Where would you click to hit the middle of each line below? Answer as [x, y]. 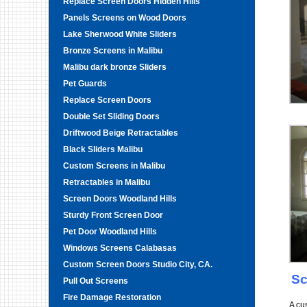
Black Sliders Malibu [103, 149]
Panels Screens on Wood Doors [125, 18]
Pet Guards [85, 84]
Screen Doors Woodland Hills [120, 199]
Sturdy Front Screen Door [113, 215]
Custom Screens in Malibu [114, 166]
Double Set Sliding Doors [111, 116]
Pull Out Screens [96, 281]
